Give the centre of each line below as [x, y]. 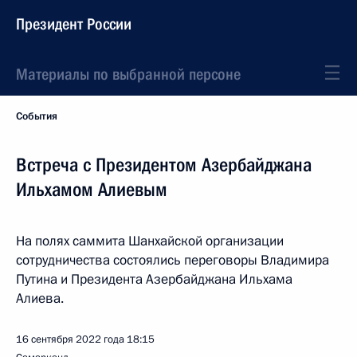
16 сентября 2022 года [70, 339]
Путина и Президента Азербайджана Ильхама [154, 279]
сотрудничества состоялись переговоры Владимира [173, 260]
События [37, 116]
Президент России [74, 24]
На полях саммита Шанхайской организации [150, 241]
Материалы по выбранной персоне [128, 74]
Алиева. [40, 298]
